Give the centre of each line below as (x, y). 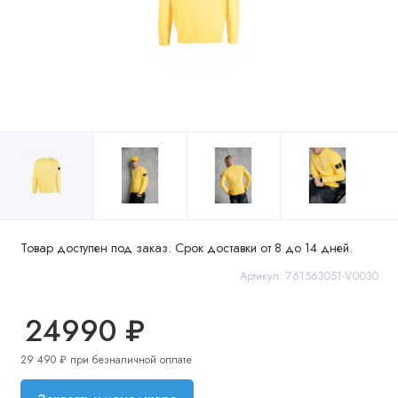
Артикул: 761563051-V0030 (309, 277)
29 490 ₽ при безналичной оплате (106, 360)
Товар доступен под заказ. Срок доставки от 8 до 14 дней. (186, 248)
